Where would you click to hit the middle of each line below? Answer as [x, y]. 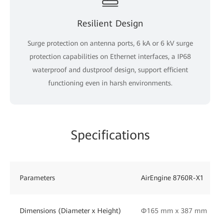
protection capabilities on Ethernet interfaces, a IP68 [110, 56]
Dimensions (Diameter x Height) [70, 210]
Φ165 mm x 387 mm [174, 210]
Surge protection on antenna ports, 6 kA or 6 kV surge [110, 43]
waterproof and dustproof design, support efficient [110, 69]
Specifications [110, 135]
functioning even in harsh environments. [110, 83]
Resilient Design [110, 23]
